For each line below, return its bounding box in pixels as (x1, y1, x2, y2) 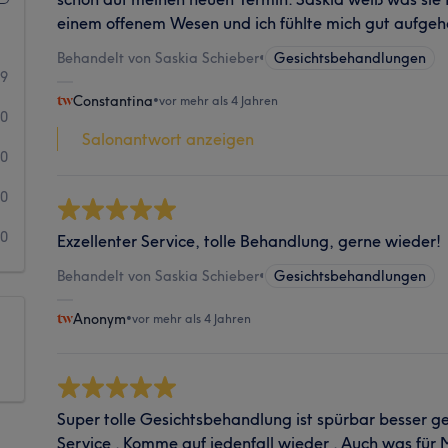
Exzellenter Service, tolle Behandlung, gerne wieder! (57, 230, 442, 251)
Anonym (73, 309, 127, 328)
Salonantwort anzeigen (82, 128, 255, 149)
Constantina (73, 91, 154, 110)
